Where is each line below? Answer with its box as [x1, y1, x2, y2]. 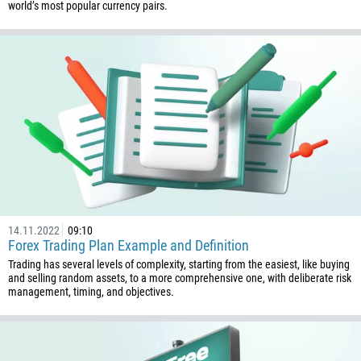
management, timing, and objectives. [8, 285, 174, 298]
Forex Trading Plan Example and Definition [8, 237, 249, 254]
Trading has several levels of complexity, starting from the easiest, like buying [8, 258, 350, 271]
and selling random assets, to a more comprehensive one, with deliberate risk [8, 272, 351, 284]
